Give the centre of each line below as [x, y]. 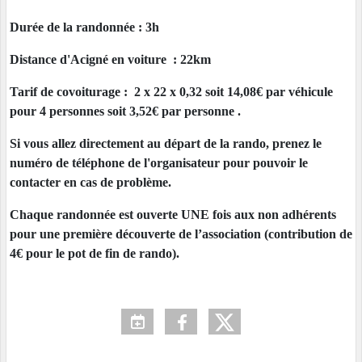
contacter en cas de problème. [90, 182]
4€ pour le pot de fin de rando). [95, 253]
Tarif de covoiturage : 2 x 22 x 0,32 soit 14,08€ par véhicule [171, 91]
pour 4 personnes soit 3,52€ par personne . [125, 111]
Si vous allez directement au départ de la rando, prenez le [166, 143]
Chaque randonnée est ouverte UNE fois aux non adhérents [173, 214]
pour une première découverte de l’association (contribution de [181, 234]
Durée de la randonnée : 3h [84, 27]
